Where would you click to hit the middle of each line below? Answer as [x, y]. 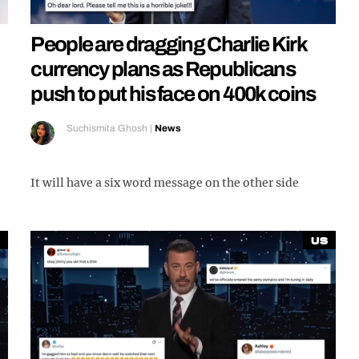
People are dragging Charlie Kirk [168, 44]
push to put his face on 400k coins [173, 94]
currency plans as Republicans [163, 69]
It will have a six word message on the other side [165, 183]
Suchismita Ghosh [107, 129]
